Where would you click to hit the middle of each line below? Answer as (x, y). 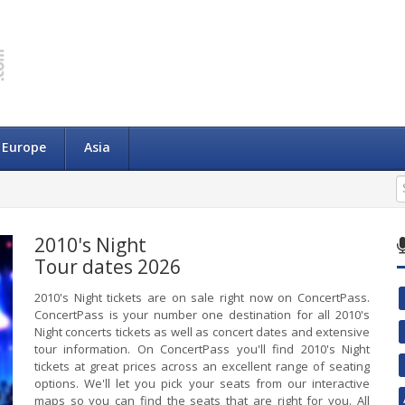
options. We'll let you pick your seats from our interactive (202, 383)
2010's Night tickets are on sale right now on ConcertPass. (202, 297)
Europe (24, 147)
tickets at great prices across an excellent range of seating (202, 366)
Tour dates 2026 (107, 267)
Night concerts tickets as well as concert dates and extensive (202, 332)
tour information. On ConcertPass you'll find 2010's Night (202, 349)
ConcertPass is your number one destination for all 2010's (202, 315)
